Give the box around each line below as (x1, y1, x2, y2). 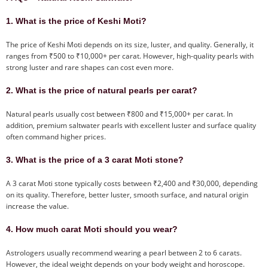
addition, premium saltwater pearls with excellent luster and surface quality (6, 120, 256, 130)
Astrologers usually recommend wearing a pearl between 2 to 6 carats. (6, 247, 242, 258)
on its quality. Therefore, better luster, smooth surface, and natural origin (6, 189, 248, 200)
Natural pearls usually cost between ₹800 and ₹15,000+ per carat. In (6, 108, 233, 119)
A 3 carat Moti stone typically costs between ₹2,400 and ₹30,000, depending (6, 178, 258, 188)
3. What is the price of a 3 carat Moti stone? (6, 154, 184, 165)
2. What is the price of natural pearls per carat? (6, 85, 197, 95)
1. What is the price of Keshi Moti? (6, 16, 147, 26)
